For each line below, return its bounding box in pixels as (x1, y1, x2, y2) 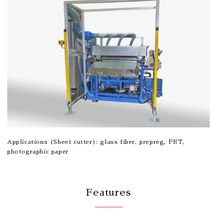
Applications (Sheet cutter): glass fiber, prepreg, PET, (7, 139, 186, 145)
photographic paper (7, 148, 69, 155)
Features (86, 187, 131, 197)
